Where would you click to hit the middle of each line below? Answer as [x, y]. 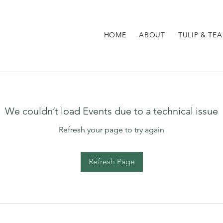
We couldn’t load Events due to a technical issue [111, 111]
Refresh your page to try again [111, 129]
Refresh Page [111, 161]
